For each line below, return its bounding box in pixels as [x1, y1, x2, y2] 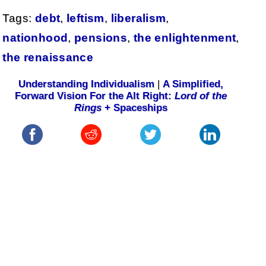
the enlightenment [133, 31, 236, 44]
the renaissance [2, 50, 94, 64]
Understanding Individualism [18, 78, 155, 90]
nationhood [2, 31, 68, 44]
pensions [74, 31, 128, 44]
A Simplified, [163, 78, 224, 90]
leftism [66, 11, 104, 24]
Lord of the [175, 90, 227, 102]
